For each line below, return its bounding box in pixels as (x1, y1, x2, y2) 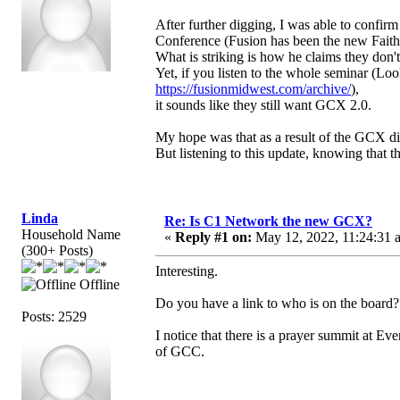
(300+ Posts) (21, 242, 93, 258)
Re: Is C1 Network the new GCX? (164, 212, 372, 229)
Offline (76, 276, 120, 292)
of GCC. (155, 343, 204, 359)
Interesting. (155, 262, 218, 279)
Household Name (21, 226, 121, 242)
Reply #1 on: (175, 229, 252, 245)
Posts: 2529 (21, 308, 87, 324)
